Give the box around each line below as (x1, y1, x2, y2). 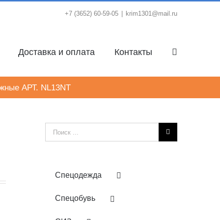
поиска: (44, 137, 69, 145)
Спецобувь (55, 194, 95, 203)
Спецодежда (55, 171, 102, 179)
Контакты (114, 47, 152, 57)
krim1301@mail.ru (126, 10, 177, 17)
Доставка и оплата (18, 47, 95, 57)
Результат (44, 125, 76, 133)
